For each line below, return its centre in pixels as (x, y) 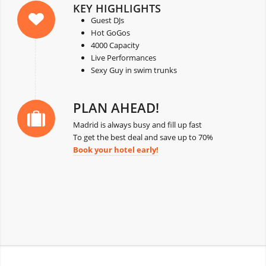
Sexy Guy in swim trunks (134, 70)
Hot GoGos (110, 32)
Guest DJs (107, 20)
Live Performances (123, 57)
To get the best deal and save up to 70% (143, 137)
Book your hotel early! (115, 149)
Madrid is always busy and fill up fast (137, 124)
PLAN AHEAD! (116, 107)
